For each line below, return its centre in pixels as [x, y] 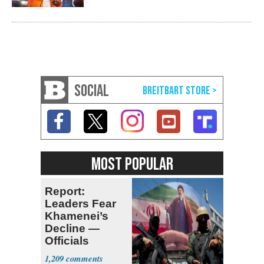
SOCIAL [92, 91]
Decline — [72, 229]
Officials [67, 241]
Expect [64, 253]
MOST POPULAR [132, 165]
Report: [65, 192]
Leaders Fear [80, 204]
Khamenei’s [77, 216]
